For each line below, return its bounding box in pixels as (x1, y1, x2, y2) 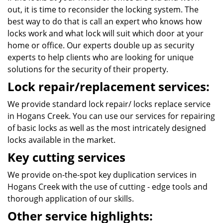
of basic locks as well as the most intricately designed (7, 122, 206, 133)
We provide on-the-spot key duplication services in (7, 169, 197, 180)
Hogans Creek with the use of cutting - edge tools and (7, 181, 208, 192)
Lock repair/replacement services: (7, 78, 210, 95)
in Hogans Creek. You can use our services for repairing (7, 111, 215, 121)
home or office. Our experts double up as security (7, 40, 194, 51)
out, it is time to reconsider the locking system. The (7, 4, 199, 15)
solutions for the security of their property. (7, 64, 168, 75)
